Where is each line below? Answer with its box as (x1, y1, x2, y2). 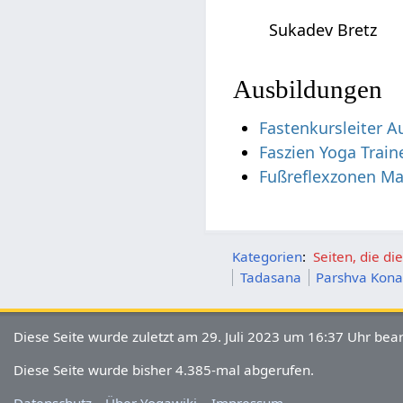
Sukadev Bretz (269, 18, 378, 40)
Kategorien (232, 246, 303, 265)
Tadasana (239, 267, 301, 286)
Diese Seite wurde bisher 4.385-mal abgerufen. (13, 360, 315, 379)
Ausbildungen (233, 74, 383, 103)
